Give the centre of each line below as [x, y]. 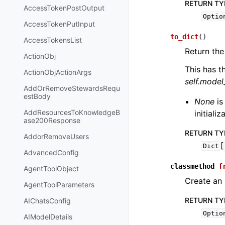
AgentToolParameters [59, 184]
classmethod [192, 166]
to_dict [184, 37]
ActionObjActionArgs [58, 72]
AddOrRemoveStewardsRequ [72, 88]
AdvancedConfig [51, 152]
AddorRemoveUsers [56, 136]
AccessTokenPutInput [59, 24]
